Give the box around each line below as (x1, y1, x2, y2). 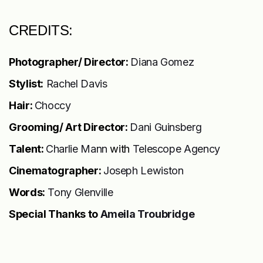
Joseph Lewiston (103, 164, 184, 177)
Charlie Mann (46, 142, 107, 155)
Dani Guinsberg (130, 120, 202, 133)
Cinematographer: (9, 164, 103, 177)
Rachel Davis (43, 77, 107, 90)
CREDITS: (9, 22, 73, 38)
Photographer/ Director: (9, 55, 131, 68)
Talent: (9, 142, 46, 155)
